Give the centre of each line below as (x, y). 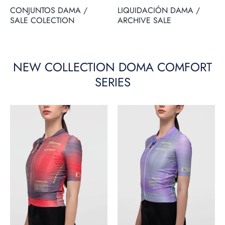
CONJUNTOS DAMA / (49, 11)
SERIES (113, 82)
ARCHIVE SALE (144, 21)
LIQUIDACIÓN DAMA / (159, 11)
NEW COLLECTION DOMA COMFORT (113, 67)
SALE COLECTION (42, 21)
